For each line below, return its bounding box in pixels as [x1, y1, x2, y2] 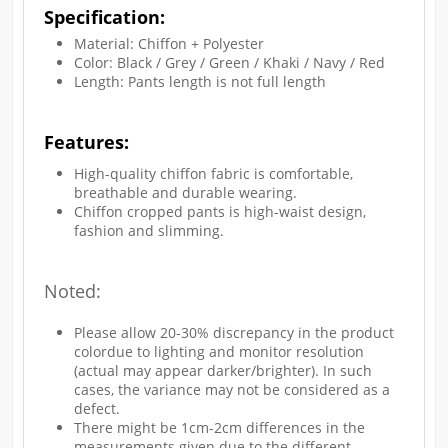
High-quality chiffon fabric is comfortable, [74, 164, 354, 184]
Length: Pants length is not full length [74, 72, 327, 92]
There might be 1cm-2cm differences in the [74, 418, 366, 438]
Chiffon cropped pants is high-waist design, [74, 202, 367, 222]
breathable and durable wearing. [74, 183, 298, 203]
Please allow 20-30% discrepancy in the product [74, 323, 395, 343]
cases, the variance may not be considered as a [74, 380, 391, 400]
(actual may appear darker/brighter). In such [74, 361, 373, 381]
